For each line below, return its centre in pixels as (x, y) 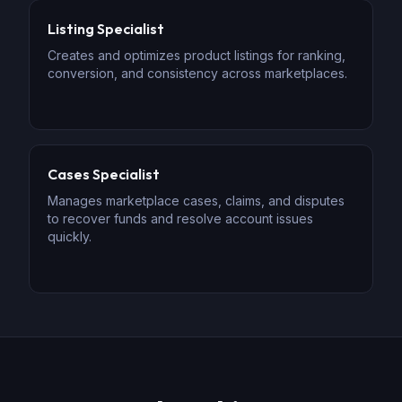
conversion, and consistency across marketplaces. (197, 73)
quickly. (70, 236)
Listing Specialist (106, 29)
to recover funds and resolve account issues (180, 218)
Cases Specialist (104, 174)
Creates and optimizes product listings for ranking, (197, 55)
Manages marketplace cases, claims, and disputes (196, 201)
